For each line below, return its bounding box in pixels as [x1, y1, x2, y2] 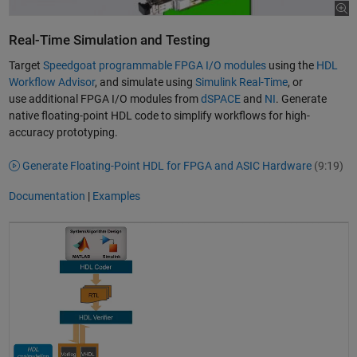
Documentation [8, 190, 85, 203]
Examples [92, 190, 140, 203]
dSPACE [200, 92, 241, 105]
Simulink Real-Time [194, 75, 288, 88]
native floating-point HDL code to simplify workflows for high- [8, 108, 310, 122]
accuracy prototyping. [8, 125, 118, 139]
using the [265, 58, 316, 72]
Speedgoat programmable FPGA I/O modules [42, 58, 266, 72]
